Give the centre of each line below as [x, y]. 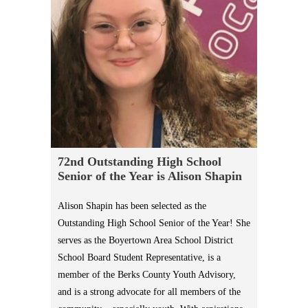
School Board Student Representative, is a [139, 258]
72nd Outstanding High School [140, 162]
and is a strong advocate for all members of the [149, 292]
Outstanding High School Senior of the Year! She [154, 223]
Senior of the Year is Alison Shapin [150, 176]
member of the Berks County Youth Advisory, [147, 275]
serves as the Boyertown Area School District [145, 241]
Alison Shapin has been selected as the [132, 206]
